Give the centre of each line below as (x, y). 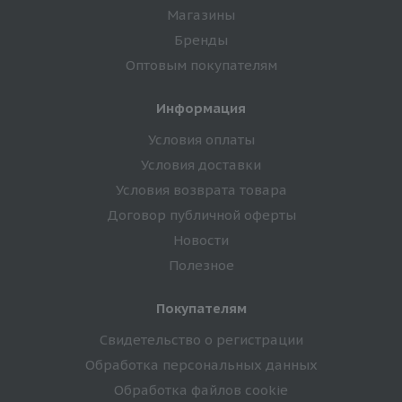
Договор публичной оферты (201, 214)
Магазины (201, 14)
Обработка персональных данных (201, 364)
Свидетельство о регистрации (201, 339)
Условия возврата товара (201, 189)
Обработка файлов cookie (201, 389)
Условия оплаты (201, 139)
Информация (201, 108)
